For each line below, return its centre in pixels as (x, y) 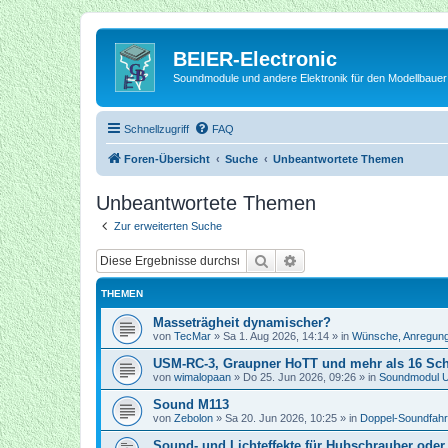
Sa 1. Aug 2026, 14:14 (276, 336)
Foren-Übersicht (167, 158)
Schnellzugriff (156, 128)
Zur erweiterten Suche (168, 225)
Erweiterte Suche (350, 260)
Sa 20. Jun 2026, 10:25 (281, 418)
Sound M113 (191, 404)
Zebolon (193, 418)
